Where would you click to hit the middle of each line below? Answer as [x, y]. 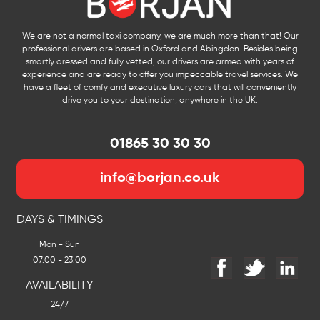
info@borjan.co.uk [160, 178]
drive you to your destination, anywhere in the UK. [160, 100]
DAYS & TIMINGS [60, 220]
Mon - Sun [60, 245]
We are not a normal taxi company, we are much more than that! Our [160, 36]
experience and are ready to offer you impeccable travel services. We [160, 75]
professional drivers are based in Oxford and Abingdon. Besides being [160, 49]
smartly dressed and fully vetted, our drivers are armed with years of [160, 62]
